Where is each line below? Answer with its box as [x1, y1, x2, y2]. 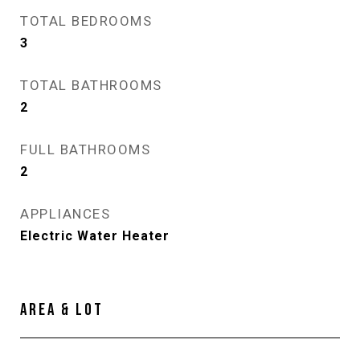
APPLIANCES [20, 206, 110, 222]
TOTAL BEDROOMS [20, 13, 152, 29]
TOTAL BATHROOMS [20, 77, 162, 93]
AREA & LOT [20, 300, 104, 320]
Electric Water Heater [20, 228, 170, 243]
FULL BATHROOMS [20, 141, 150, 157]
